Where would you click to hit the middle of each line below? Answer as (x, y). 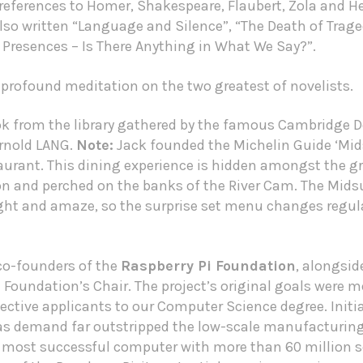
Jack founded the (175, 145)
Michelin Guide (282, 145)
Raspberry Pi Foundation (208, 265)
